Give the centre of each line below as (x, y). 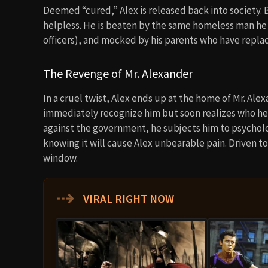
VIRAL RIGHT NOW (127, 199)
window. (60, 158)
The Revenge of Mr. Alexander (118, 73)
